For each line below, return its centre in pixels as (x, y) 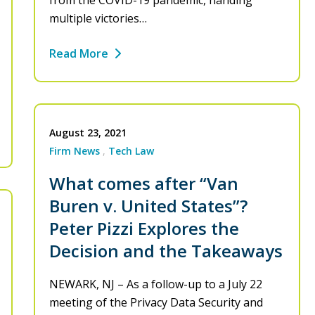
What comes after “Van (144, 184)
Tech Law (131, 151)
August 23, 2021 (88, 133)
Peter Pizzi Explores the (144, 229)
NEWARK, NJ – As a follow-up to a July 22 (156, 284)
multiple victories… (98, 19)
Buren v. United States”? (148, 206)
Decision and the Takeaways (166, 251)
